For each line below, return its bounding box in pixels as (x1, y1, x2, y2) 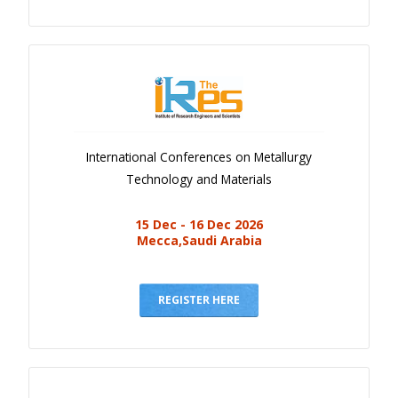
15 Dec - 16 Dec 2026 (135, 215, 263, 233)
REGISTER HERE (158, 291, 240, 307)
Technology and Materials (126, 170, 272, 187)
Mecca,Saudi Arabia (136, 231, 262, 249)
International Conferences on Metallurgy (86, 147, 312, 165)
